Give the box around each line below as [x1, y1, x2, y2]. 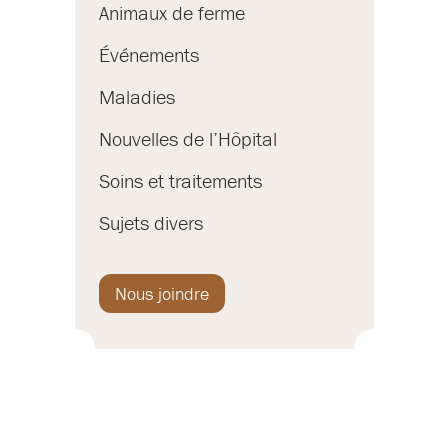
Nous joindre [115, 282, 209, 306]
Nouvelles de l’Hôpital [99, 126, 277, 152]
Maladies [99, 84, 175, 110]
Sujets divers [99, 210, 203, 236]
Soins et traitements [99, 168, 262, 194]
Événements [99, 42, 199, 68]
